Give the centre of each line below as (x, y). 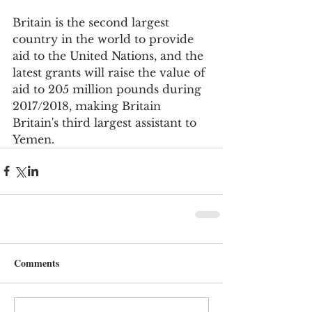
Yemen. (33, 139)
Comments (37, 263)
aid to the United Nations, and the (110, 55)
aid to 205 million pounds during (109, 89)
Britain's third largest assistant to (106, 122)
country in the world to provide (105, 39)
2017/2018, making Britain (88, 106)
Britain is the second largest (93, 22)
